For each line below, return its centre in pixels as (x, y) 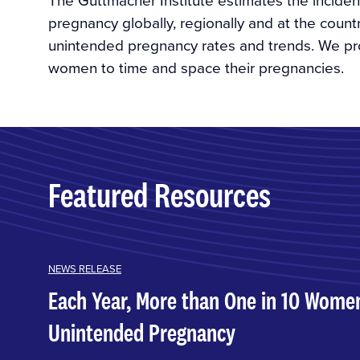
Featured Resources (160, 195)
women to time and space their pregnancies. (196, 67)
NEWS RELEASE (85, 269)
